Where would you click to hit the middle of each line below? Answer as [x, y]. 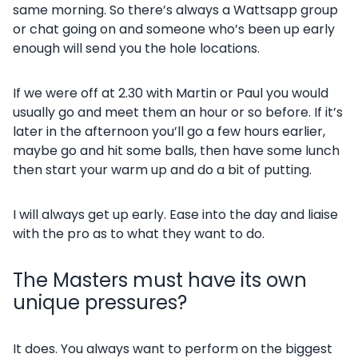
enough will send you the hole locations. [136, 48]
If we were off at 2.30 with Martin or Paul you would [171, 93]
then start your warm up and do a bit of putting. [162, 170]
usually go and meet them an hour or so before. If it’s [178, 112]
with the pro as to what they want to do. [139, 234]
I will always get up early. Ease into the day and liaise [175, 215]
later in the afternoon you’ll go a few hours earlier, [169, 131]
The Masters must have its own [160, 280]
